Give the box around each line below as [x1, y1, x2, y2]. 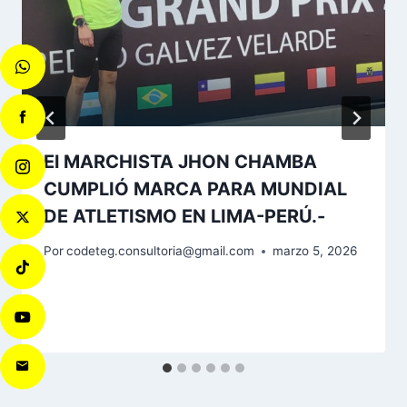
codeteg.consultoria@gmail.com [66, 243, 255, 259]
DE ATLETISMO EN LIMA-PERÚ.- [44, 204, 325, 227]
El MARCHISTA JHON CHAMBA [44, 150, 317, 173]
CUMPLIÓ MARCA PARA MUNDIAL [44, 177, 347, 200]
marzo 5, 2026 [273, 243, 358, 259]
